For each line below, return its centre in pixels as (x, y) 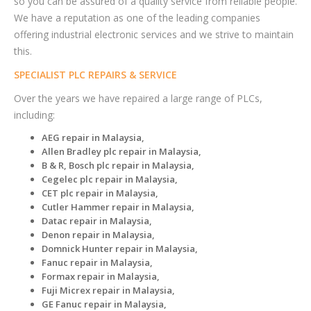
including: (34, 115)
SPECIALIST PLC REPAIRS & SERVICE (95, 74)
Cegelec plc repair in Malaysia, (110, 179)
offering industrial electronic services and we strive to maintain (154, 34)
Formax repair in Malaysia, (101, 276)
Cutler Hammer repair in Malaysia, (118, 207)
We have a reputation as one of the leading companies (137, 17)
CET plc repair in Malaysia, (100, 193)
